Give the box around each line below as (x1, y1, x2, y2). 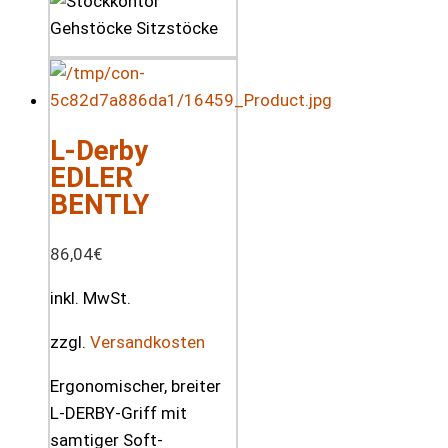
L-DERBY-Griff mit (50, 402, 187, 423)
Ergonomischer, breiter (50, 375, 221, 396)
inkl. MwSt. (50, 287, 131, 308)
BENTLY (50, 187, 149, 221)
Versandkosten (90, 331, 205, 352)
